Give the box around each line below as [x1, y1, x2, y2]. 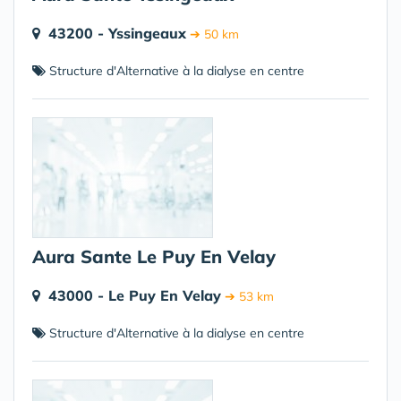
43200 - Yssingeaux [48, 24, 186, 42]
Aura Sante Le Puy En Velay [32, 245, 276, 268]
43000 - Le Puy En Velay [48, 286, 221, 304]
